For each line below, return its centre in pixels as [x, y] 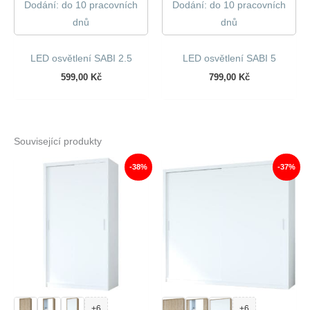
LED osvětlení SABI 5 [229, 58]
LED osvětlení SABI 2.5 [81, 58]
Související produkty [58, 142]
